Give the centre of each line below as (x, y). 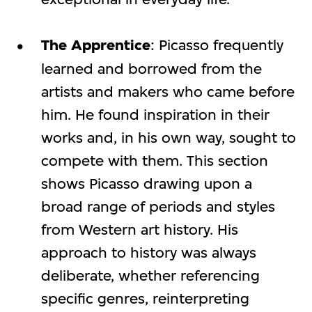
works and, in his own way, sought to (168, 137)
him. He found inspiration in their (155, 114)
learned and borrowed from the (151, 68)
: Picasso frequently (217, 45)
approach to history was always (148, 252)
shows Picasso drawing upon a (146, 183)
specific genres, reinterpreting (145, 298)
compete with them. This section (154, 160)
